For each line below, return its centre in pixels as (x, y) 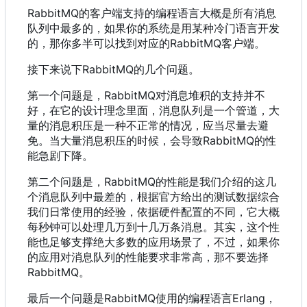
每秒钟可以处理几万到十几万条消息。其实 (132, 227)
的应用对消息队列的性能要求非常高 (115, 257)
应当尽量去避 (236, 126)
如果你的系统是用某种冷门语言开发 (192, 28)
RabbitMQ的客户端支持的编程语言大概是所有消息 (152, 13)
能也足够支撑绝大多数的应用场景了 (115, 242)
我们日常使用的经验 (77, 212)
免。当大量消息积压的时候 (93, 141)
